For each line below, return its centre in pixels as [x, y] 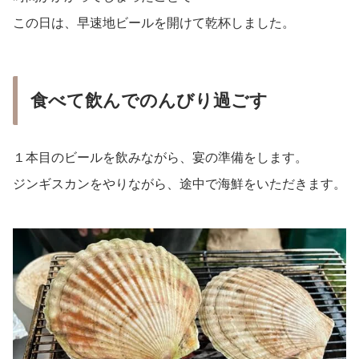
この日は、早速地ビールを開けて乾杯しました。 [154, 23]
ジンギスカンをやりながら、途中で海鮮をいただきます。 [179, 184]
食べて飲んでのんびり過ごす [149, 101]
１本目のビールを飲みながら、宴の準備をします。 [160, 158]
